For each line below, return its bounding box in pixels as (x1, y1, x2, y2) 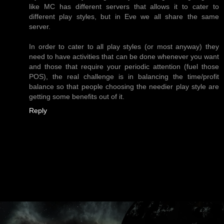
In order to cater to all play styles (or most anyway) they (29, 42, 219, 50)
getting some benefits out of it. (29, 92, 124, 100)
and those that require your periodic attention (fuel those (29, 62, 219, 70)
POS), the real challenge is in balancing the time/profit (29, 72, 219, 80)
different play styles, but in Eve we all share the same (29, 12, 219, 20)
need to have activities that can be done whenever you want (29, 52, 219, 60)
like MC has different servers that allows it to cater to (29, 2, 219, 10)
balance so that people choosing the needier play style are (29, 82, 219, 90)
